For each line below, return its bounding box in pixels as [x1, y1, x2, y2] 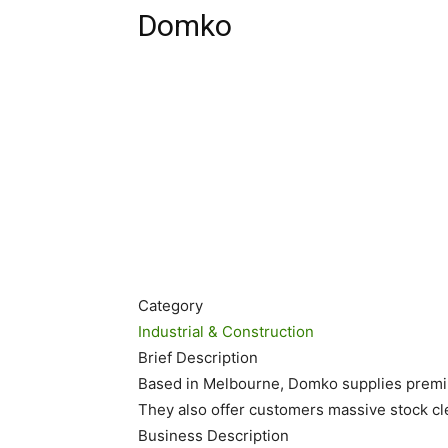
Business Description [138, 426, 289, 446]
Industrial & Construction [138, 322, 314, 342]
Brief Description [138, 348, 258, 368]
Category [138, 296, 203, 316]
